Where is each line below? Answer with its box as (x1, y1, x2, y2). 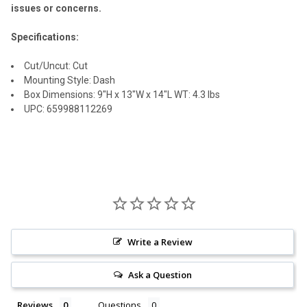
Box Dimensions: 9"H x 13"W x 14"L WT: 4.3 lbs (24, 88, 220, 100)
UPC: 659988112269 (24, 103, 112, 114)
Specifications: (11, 31, 79, 42)
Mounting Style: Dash (24, 74, 115, 86)
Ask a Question (127, 268, 192, 281)
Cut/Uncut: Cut (24, 60, 88, 71)
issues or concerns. (11, 2, 101, 14)
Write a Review (127, 235, 193, 248)
